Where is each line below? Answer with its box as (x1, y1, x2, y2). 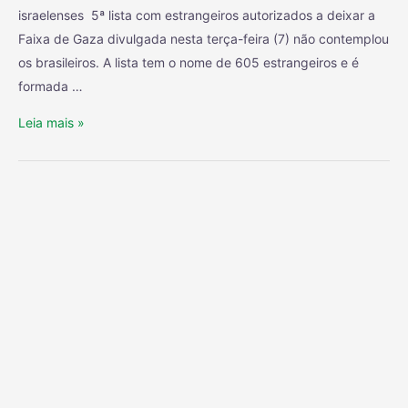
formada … (18, 78, 83, 95)
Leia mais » (18, 115, 85, 131)
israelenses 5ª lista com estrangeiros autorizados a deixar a (18, 7, 375, 24)
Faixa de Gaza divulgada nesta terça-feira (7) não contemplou (18, 31, 389, 47)
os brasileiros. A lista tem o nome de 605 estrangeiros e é (18, 55, 359, 71)
